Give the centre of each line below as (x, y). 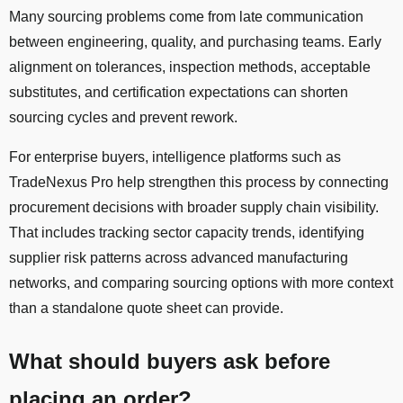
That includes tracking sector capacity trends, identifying (187, 233)
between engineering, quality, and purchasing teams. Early (195, 42)
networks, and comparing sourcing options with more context (201, 283)
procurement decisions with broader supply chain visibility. (194, 208)
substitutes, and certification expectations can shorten (179, 93)
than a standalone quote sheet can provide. (146, 309)
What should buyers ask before (170, 362)
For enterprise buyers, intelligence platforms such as (175, 157)
